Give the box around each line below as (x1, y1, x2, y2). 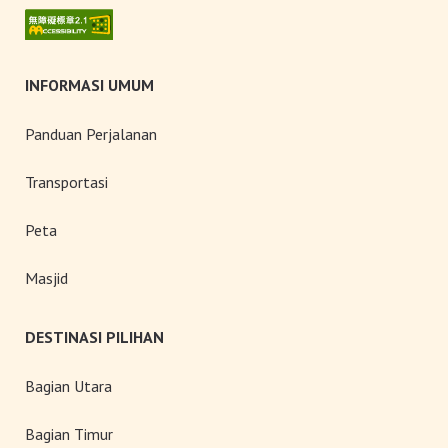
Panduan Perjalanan (24, 123, 157, 144)
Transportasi (24, 171, 108, 192)
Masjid (24, 267, 68, 288)
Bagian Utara (24, 375, 112, 396)
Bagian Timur (24, 423, 113, 444)
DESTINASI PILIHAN (24, 326, 164, 347)
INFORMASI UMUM (24, 74, 154, 95)
